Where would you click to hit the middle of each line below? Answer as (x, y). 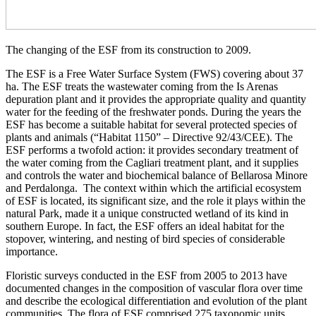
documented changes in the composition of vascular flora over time (154, 288)
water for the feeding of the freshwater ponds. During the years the (153, 111)
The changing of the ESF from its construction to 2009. (128, 49)
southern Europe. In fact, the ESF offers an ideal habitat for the (145, 226)
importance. (32, 251)
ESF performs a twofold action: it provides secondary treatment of (152, 150)
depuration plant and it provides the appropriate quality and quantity (156, 99)
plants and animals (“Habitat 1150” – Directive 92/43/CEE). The (149, 137)
